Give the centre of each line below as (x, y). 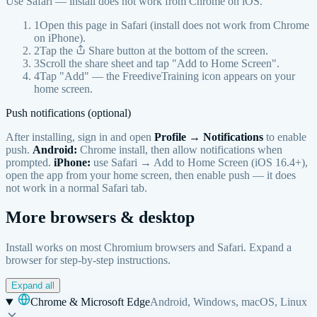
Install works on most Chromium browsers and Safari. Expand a (149, 248)
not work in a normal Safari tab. (76, 188)
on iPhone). (60, 38)
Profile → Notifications (209, 137)
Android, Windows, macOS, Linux (228, 302)
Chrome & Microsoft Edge (90, 302)
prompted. (30, 162)
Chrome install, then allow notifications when (180, 149)
